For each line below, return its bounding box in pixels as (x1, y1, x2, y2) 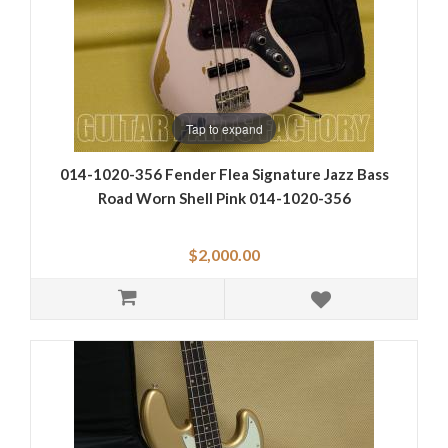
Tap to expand (185, 119, 263, 137)
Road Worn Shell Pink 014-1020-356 (97, 189, 351, 208)
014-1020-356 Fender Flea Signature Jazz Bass (59, 165, 389, 184)
